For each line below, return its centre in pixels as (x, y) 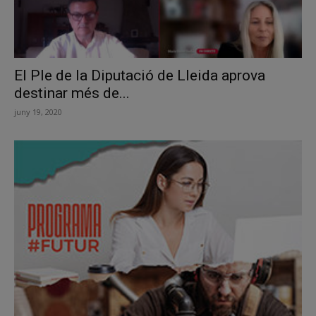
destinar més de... (72, 93)
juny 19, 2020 (38, 112)
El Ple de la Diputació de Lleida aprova (140, 76)
